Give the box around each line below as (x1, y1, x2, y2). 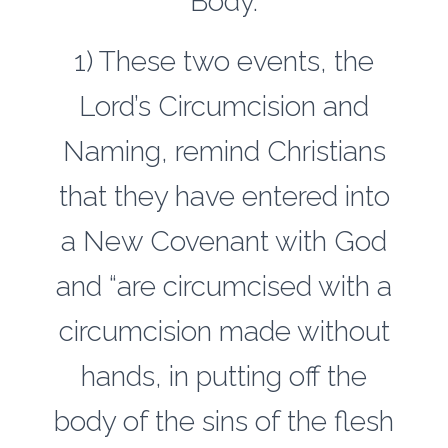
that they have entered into (58, 180, 390, 213)
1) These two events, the (74, 45, 374, 78)
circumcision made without (58, 315, 390, 348)
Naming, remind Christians (62, 135, 386, 168)
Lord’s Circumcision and (79, 90, 369, 123)
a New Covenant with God (61, 225, 387, 258)
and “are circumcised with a (56, 270, 392, 303)
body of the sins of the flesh (54, 405, 394, 438)
